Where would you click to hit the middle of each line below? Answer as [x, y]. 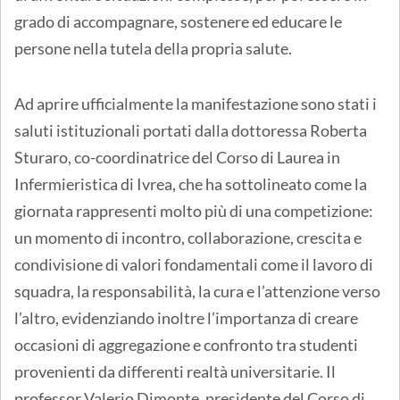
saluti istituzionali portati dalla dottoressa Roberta [191, 130]
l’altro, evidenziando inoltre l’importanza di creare [186, 317]
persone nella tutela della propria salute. [153, 48]
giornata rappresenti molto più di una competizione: [194, 210]
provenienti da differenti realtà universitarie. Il [175, 371]
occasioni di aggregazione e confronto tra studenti [186, 344]
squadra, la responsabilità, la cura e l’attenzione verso [197, 291]
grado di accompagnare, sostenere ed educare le [178, 21]
